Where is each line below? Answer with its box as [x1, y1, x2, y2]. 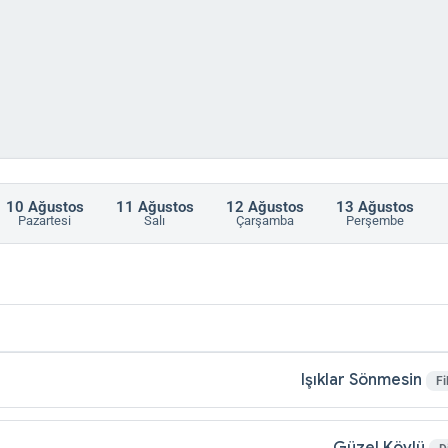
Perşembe [345, 213, 404, 228]
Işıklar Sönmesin [301, 370, 426, 390]
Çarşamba [235, 213, 294, 228]
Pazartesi [18, 213, 72, 228]
